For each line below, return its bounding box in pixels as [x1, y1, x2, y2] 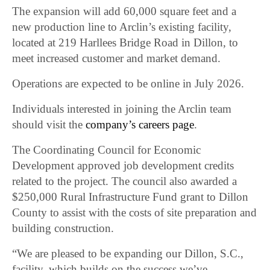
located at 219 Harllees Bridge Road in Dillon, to [12, 36, 239, 49]
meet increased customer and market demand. [12, 52, 221, 65]
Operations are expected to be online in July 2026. [12, 77, 245, 90]
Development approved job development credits [12, 159, 234, 172]
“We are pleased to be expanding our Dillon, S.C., [12, 247, 244, 260]
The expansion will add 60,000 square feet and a [12, 5, 237, 18]
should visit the [12, 118, 86, 131]
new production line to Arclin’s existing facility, [12, 20, 232, 34]
